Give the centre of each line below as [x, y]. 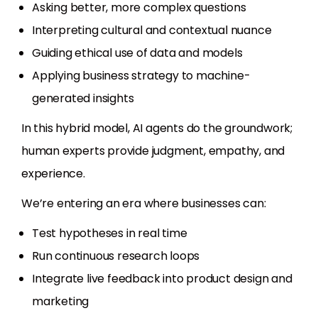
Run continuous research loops [116, 256]
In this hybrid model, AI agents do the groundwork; [157, 128]
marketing [61, 302]
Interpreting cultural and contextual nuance [152, 31]
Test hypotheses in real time [110, 234]
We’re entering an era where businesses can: [144, 204]
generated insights [83, 99]
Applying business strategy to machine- [141, 76]
